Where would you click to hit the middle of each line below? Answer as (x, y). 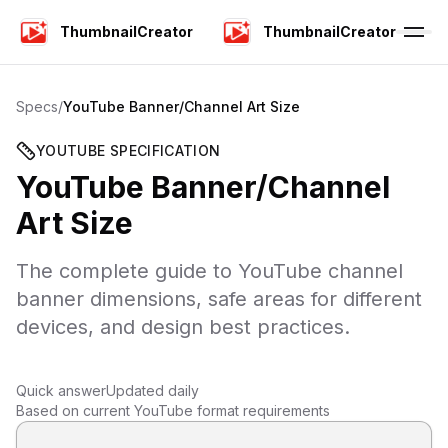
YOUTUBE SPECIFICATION (128, 150)
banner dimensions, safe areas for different (219, 299)
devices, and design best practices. (183, 327)
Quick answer (61, 390)
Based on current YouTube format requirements (173, 410)
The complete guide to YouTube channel (209, 271)
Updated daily (152, 390)
